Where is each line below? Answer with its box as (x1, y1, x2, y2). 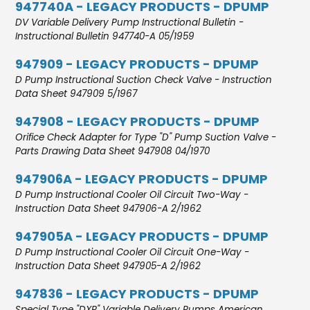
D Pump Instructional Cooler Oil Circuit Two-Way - (15, 188, 249, 201)
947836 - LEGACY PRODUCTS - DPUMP (15, 284, 259, 302)
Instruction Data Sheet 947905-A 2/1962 (15, 259, 201, 273)
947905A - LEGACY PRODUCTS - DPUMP (15, 227, 269, 245)
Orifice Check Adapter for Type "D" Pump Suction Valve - (15, 130, 277, 144)
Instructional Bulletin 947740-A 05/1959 (15, 29, 195, 43)
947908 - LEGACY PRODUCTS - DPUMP (15, 112, 260, 130)
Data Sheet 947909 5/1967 (15, 86, 138, 100)
